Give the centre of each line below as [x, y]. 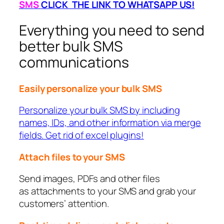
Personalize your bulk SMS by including [100, 110]
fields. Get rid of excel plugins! [81, 135]
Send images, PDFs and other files [89, 179]
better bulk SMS [71, 46]
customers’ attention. [64, 204]
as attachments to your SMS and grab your [107, 191]
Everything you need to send [112, 30]
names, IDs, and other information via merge [110, 123]
